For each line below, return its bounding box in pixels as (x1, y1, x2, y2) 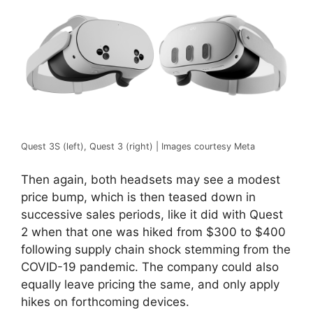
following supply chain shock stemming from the (21, 242, 291, 256)
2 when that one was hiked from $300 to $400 (21, 224, 286, 239)
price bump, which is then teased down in (21, 189, 256, 204)
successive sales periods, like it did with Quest (21, 207, 283, 221)
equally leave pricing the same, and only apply (21, 277, 279, 291)
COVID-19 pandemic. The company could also (21, 259, 279, 274)
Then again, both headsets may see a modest (21, 172, 280, 187)
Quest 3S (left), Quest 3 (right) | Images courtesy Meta (21, 141, 255, 152)
